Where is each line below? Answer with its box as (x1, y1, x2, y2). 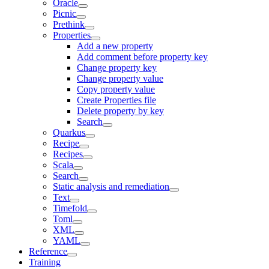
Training (29, 257, 61, 267)
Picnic (53, 8, 76, 19)
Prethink (53, 19, 85, 29)
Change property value (77, 73, 163, 83)
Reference (29, 246, 67, 256)
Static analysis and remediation (53, 181, 169, 192)
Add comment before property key (77, 52, 208, 62)
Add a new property (77, 41, 153, 51)
